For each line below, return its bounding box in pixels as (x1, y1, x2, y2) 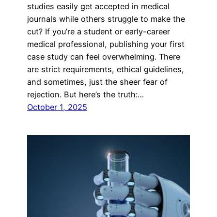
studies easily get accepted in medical (27, 1, 170, 12)
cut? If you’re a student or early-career (27, 27, 170, 37)
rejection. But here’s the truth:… (27, 90, 144, 100)
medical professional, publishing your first (27, 39, 185, 49)
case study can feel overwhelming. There (27, 52, 180, 62)
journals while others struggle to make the (27, 14, 185, 24)
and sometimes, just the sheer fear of (27, 77, 168, 87)
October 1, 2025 (27, 102, 87, 112)
